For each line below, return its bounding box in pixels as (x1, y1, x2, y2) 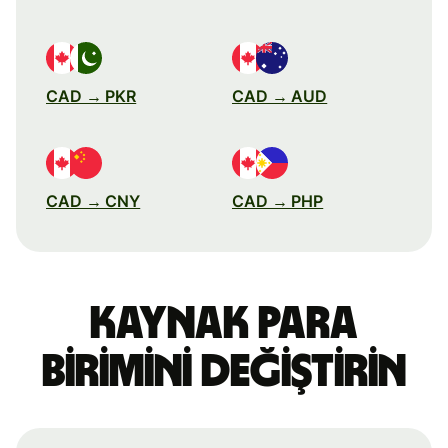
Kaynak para (90, 300, 358, 347)
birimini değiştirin (42, 348, 406, 395)
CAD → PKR (46, 85, 137, 106)
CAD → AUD (232, 85, 328, 106)
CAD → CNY (46, 190, 141, 211)
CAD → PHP (232, 190, 324, 211)
